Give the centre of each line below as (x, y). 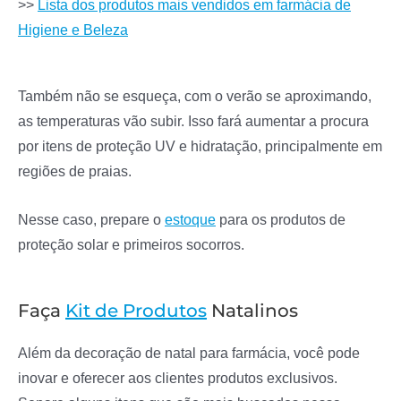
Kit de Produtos (136, 310)
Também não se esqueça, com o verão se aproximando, (195, 96)
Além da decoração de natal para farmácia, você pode (189, 352)
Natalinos (252, 310)
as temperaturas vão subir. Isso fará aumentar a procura (193, 121)
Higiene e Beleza (73, 29)
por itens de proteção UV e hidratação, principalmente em (200, 146)
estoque (190, 220)
